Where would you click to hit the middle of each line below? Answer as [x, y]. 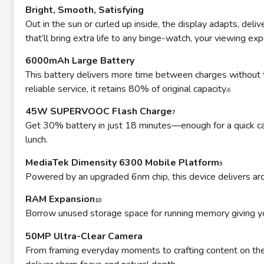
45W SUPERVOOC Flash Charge [99, 112]
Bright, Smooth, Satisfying [85, 10]
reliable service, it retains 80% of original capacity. [126, 89]
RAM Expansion [60, 199]
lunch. [37, 140]
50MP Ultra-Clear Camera [84, 236]
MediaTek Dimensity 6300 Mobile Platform [122, 162]
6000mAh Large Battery [80, 61]
